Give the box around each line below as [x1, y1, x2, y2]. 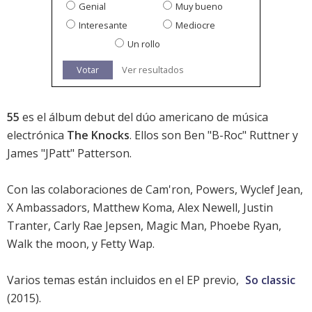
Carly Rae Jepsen [54, 218, 141, 234]
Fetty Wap [100, 236, 153, 252]
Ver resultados [122, 63, 184, 77]
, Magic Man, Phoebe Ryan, [141, 218, 281, 234]
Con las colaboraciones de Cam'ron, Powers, [7, 182, 240, 198]
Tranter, [7, 218, 54, 234]
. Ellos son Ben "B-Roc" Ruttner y [130, 127, 298, 143]
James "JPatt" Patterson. [7, 146, 132, 162]
